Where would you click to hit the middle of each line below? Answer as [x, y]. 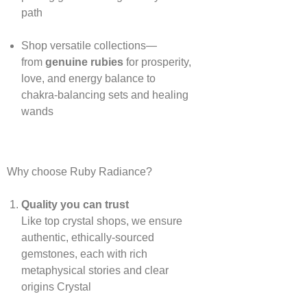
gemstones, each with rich [84, 254]
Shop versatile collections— [89, 45]
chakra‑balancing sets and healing [105, 95]
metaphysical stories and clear [95, 270]
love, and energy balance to [88, 78]
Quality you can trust [75, 204]
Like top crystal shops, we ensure [101, 221]
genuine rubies [84, 62]
